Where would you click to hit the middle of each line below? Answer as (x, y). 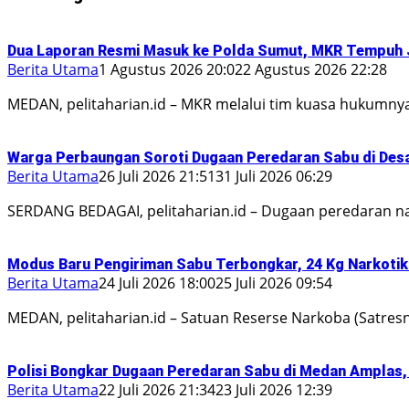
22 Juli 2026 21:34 (157, 389)
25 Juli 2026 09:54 (274, 283)
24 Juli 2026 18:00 (157, 283)
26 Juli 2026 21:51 (157, 176)
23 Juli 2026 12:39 (274, 389)
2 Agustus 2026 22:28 (315, 69)
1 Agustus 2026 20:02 (171, 69)
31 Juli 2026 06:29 (274, 176)
